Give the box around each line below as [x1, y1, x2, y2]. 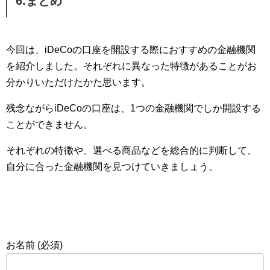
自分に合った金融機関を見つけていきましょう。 [6, 162, 218, 172]
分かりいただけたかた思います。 [6, 77, 151, 88]
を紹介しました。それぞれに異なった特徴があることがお [6, 61, 257, 72]
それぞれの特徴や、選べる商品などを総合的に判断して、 [6, 145, 257, 156]
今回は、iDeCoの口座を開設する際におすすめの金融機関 [6, 45, 256, 55]
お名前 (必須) [6, 240, 63, 251]
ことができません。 [6, 119, 93, 130]
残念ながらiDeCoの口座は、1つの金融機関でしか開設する [6, 103, 261, 114]
